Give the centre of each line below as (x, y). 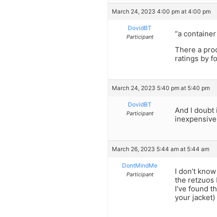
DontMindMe (140, 165)
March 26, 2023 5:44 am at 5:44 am (161, 149)
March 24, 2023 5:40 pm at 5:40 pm (161, 88)
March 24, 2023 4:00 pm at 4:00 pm (161, 12)
